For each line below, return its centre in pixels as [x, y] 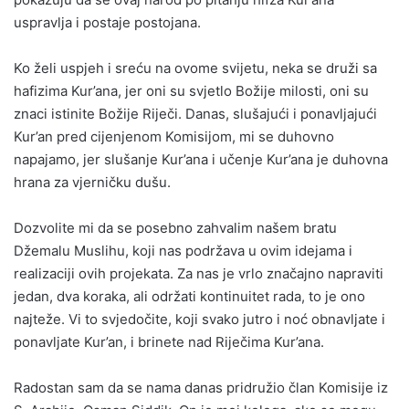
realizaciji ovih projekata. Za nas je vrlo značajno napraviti [199, 273]
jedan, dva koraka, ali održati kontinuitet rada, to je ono [189, 296]
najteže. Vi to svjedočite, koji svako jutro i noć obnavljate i [199, 319]
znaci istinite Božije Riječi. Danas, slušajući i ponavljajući [195, 113]
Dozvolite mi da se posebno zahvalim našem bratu [175, 227]
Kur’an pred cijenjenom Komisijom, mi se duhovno [174, 136]
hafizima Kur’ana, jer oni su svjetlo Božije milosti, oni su [191, 90]
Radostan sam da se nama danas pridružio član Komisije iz [201, 387]
